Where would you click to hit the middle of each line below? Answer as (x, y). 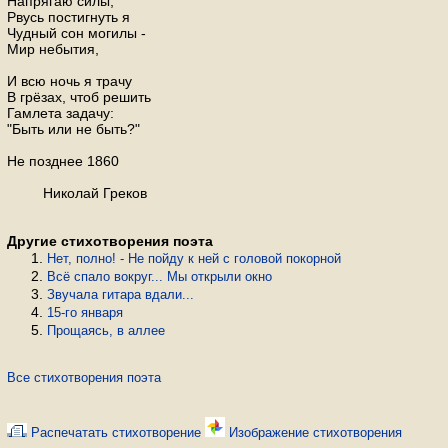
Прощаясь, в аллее (106, 330)
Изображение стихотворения (313, 432)
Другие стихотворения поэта (110, 241)
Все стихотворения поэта (84, 377)
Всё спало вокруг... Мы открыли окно (159, 276)
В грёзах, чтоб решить (79, 97)
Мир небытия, (53, 49)
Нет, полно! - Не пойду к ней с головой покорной (194, 258)
